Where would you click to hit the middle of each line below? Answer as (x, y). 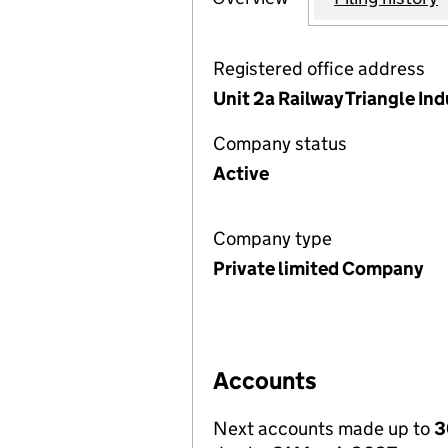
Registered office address (319, 68)
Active (241, 173)
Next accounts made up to (323, 428)
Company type (272, 238)
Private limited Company (318, 268)
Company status (280, 143)
